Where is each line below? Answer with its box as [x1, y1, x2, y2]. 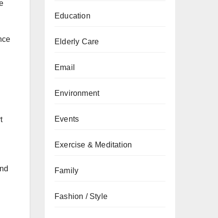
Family [54, 166, 79, 175]
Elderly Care [54, 37, 99, 46]
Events [54, 115, 79, 123]
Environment [54, 89, 100, 97]
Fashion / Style [54, 192, 108, 200]
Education [54, 12, 91, 20]
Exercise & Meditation [54, 141, 132, 149]
